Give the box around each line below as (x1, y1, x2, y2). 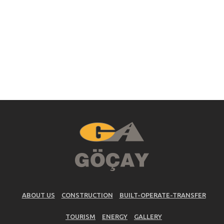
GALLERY (134, 213, 162, 220)
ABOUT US (21, 191, 55, 198)
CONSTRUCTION (61, 191, 113, 198)
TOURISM (65, 213, 95, 220)
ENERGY (102, 213, 127, 220)
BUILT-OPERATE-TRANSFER (119, 191, 206, 198)
